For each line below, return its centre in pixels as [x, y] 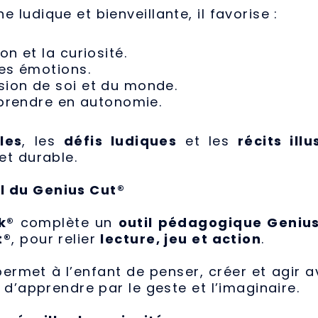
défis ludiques [120, 141]
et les [207, 141]
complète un [66, 223]
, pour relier [56, 239]
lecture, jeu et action [181, 239]
